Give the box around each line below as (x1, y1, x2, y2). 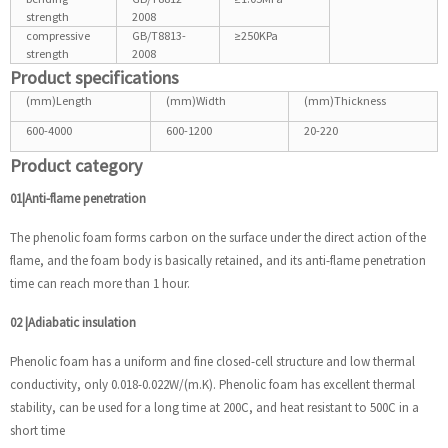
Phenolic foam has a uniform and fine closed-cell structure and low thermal (10, 352, 415, 370)
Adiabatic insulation (28, 313, 136, 331)
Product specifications (10, 65, 179, 89)
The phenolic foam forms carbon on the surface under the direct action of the (10, 228, 426, 246)
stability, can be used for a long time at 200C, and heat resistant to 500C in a (10, 398, 419, 416)
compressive (26, 27, 90, 43)
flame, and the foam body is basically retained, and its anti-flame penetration (10, 251, 426, 269)
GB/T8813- (132, 27, 186, 43)
